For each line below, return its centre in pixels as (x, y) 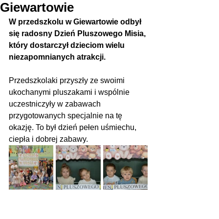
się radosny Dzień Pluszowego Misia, (78, 33)
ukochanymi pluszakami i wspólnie (70, 92)
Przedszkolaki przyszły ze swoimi (68, 80)
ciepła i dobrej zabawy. (48, 139)
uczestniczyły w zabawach (57, 104)
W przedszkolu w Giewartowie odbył (76, 22)
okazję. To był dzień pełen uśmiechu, (74, 127)
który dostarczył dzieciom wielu (68, 45)
